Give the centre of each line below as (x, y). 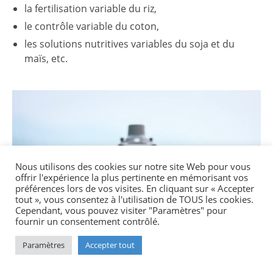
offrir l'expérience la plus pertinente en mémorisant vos (132, 177)
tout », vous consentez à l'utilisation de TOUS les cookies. (134, 199)
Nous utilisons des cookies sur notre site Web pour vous (133, 166)
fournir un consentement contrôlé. (87, 221)
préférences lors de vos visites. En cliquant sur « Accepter (135, 188)
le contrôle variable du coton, (92, 27)
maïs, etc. (46, 59)
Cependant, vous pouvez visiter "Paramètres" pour (121, 210)
